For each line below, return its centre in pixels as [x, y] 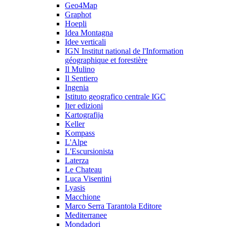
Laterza [77, 161]
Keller [75, 124]
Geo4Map [81, 6]
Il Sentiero [81, 79]
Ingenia [77, 88]
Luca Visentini [88, 179]
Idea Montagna [89, 33]
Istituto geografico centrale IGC [115, 97]
